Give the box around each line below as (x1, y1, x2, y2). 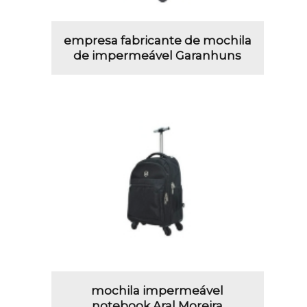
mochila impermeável (91, 284, 224, 298)
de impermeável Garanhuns (73, 48, 242, 62)
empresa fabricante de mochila (63, 33, 251, 47)
